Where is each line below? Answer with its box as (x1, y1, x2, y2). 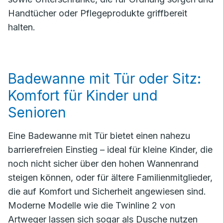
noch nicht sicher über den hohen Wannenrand (8, 158, 199, 169)
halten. (8, 22, 35, 32)
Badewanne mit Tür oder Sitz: (8, 70, 201, 87)
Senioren (8, 104, 66, 121)
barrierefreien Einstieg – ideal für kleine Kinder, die (8, 144, 213, 155)
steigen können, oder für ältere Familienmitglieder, (8, 172, 213, 183)
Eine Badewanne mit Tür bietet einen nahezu (8, 130, 190, 141)
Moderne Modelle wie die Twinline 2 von (8, 200, 175, 211)
